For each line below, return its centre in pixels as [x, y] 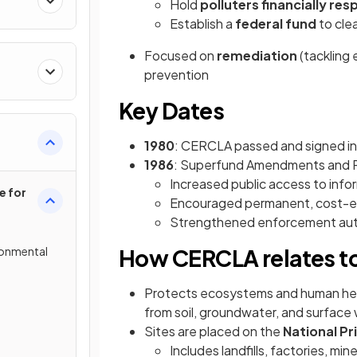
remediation [258, 55]
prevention [177, 75]
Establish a [202, 24]
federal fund [276, 24]
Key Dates [171, 110]
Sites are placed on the [214, 331]
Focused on [180, 55]
